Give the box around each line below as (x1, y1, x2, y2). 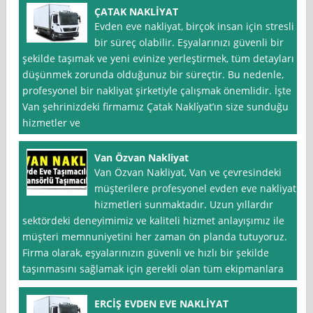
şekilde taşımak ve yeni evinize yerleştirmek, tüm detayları (22, 52, 295, 66)
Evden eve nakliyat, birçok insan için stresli (94, 20, 295, 34)
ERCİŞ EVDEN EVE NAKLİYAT (94, 297, 229, 311)
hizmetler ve (22, 116, 81, 130)
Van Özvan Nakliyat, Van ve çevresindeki (94, 166, 282, 180)
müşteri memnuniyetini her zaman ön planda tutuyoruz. (22, 230, 288, 244)
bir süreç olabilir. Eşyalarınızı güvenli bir (94, 36, 284, 50)
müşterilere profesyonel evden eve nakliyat (94, 182, 297, 196)
